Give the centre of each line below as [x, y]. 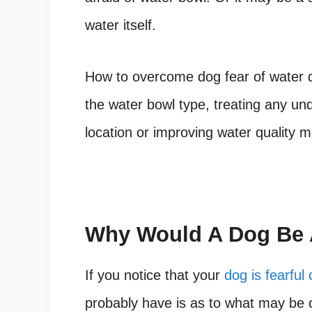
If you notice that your [155, 275]
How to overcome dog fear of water [194, 77]
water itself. [120, 25]
